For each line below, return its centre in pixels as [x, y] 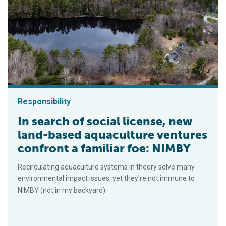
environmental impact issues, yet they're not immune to [106, 178]
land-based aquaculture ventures [112, 134]
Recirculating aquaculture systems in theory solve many [106, 167]
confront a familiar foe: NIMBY [104, 148]
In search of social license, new [105, 121]
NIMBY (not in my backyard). [62, 190]
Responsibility [44, 101]
